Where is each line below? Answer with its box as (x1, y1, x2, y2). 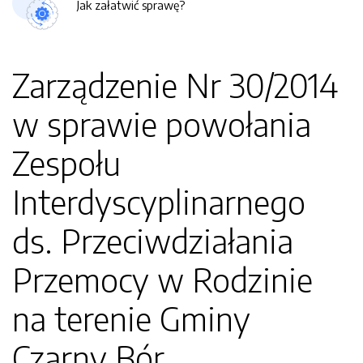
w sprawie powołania (12, 104, 311, 144)
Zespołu (12, 143, 121, 183)
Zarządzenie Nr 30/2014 (12, 65, 338, 105)
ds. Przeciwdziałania (12, 220, 293, 261)
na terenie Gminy (12, 298, 250, 339)
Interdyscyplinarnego (12, 181, 305, 222)
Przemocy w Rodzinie (12, 259, 313, 300)
